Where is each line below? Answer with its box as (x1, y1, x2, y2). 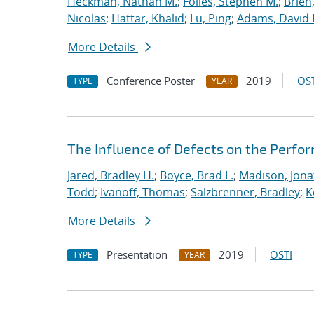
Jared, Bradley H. (67, 168, 154, 183)
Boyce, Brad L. (160, 168, 233, 183)
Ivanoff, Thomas (100, 184, 185, 200)
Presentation (107, 247, 168, 261)
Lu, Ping (190, 11, 231, 26)
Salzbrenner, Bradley (191, 184, 300, 200)
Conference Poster (107, 74, 195, 88)
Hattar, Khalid (111, 11, 184, 26)
